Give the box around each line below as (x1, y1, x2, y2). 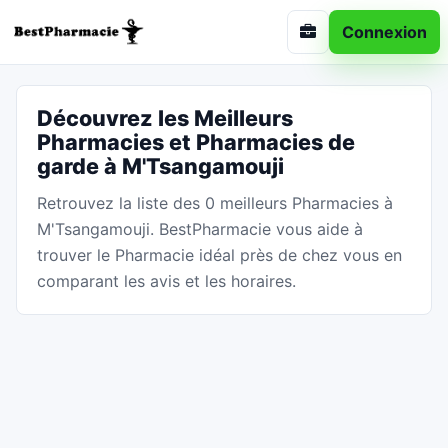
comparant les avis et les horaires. (37, 271, 296, 291)
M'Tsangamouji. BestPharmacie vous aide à (37, 219, 363, 239)
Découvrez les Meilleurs (37, 105, 293, 131)
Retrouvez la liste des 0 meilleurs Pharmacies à (37, 193, 393, 213)
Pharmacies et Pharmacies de (37, 129, 355, 155)
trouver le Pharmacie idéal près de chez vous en (37, 245, 402, 265)
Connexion (342, 21, 427, 42)
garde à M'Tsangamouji (37, 153, 284, 179)
